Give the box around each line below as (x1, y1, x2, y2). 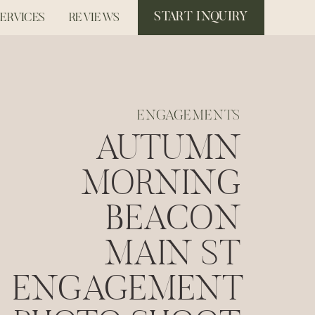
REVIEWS (69, 13, 120, 25)
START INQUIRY (154, 11, 248, 24)
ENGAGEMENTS (137, 109, 240, 123)
